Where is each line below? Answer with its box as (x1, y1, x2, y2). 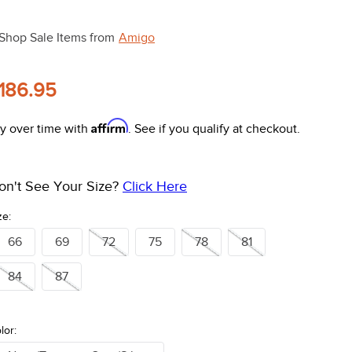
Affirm (91, 117, 128, 134)
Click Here (123, 178, 187, 194)
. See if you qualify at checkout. (128, 121, 300, 136)
